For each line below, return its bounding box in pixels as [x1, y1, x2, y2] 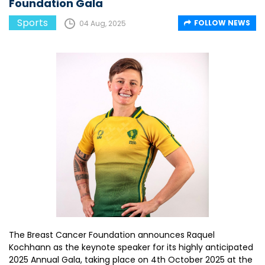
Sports [17, 15, 48, 30]
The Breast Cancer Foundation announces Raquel [9, 229, 215, 241]
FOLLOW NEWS [194, 17, 250, 28]
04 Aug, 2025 [79, 18, 126, 28]
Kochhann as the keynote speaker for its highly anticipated [9, 241, 253, 253]
